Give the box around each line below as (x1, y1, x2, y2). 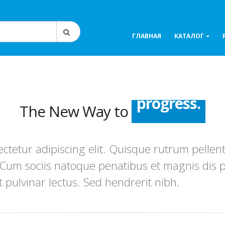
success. (141, 101, 196, 122)
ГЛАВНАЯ (132, 32, 161, 40)
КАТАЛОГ (174, 32, 204, 40)
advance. (138, 124, 199, 145)
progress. (137, 147, 200, 168)
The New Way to (20, 101, 132, 122)
